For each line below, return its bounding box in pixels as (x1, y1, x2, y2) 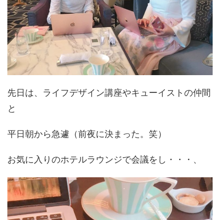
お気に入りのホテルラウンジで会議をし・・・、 (7, 154, 202, 165)
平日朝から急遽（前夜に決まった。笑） (7, 129, 166, 139)
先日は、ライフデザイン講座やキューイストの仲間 (7, 87, 211, 98)
